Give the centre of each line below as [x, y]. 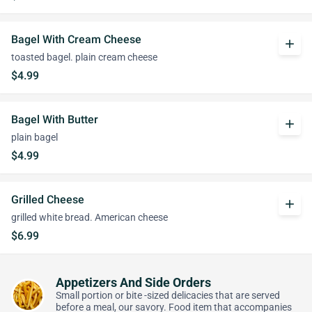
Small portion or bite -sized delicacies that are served [168, 296]
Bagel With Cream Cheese [76, 39]
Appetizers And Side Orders [133, 283]
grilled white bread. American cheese [89, 218]
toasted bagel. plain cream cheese [84, 57]
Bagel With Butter [55, 119]
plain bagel [34, 138]
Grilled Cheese [48, 200]
